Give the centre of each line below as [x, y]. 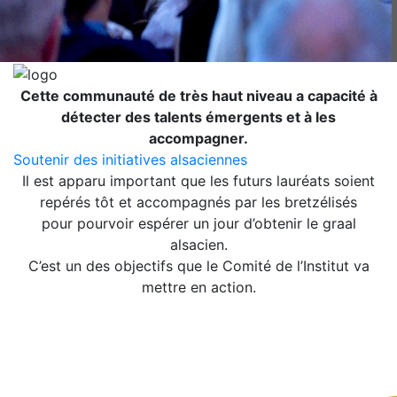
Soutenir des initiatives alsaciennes [130, 159]
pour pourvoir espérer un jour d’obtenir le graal [198, 223]
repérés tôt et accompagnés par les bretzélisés [198, 202]
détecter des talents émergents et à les [198, 117]
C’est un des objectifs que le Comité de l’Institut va [198, 265]
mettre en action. [198, 287]
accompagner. [198, 138]
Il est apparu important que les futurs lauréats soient [198, 180]
